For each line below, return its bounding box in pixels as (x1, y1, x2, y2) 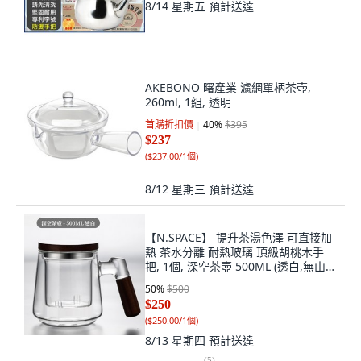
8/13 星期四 (145, 333, 209, 348)
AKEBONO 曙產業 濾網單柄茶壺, (145, 80, 311, 95)
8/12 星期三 (145, 181, 209, 197)
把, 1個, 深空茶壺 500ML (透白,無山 (145, 259, 326, 274)
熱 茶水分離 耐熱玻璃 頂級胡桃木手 (145, 244, 324, 259)
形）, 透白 (145, 273, 197, 288)
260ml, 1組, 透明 (145, 94, 231, 110)
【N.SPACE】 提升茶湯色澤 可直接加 (145, 230, 332, 245)
